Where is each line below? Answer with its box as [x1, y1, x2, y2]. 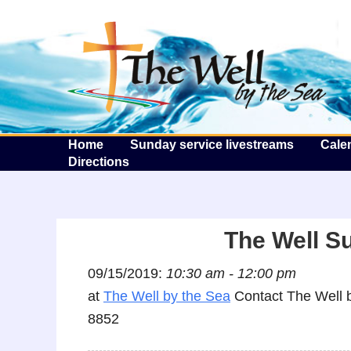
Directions [68, 155, 129, 168]
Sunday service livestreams [130, 138, 294, 151]
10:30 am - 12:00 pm [166, 266, 296, 281]
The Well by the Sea [103, 288, 230, 304]
